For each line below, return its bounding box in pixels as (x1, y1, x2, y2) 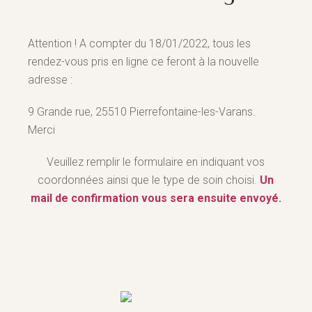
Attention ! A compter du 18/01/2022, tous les (27, 37, 251, 51)
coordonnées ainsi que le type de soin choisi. (38, 173, 260, 187)
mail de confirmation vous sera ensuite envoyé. (30, 192, 281, 205)
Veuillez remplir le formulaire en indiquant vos (47, 155, 265, 169)
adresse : (27, 73, 72, 87)
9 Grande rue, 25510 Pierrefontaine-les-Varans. (27, 105, 256, 119)
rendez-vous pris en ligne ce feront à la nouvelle (27, 55, 259, 69)
